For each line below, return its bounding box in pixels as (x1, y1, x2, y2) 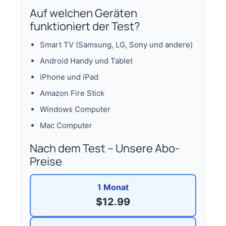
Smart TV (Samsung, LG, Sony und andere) (40, 39, 193, 49)
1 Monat (97, 182, 129, 192)
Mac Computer (40, 120, 93, 130)
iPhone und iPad (40, 72, 99, 82)
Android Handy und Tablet (40, 55, 133, 66)
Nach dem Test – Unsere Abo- (30, 140, 180, 156)
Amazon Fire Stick (40, 88, 105, 98)
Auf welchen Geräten (30, 5, 138, 21)
